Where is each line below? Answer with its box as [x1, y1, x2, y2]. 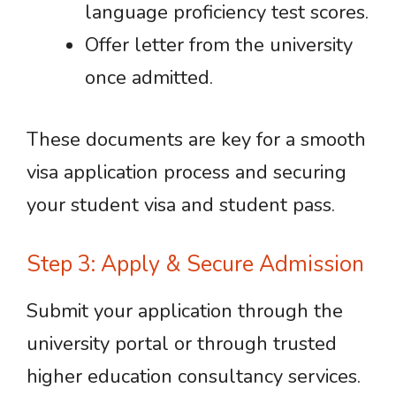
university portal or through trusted [27, 331, 337, 357]
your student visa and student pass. [27, 192, 335, 218]
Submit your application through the [27, 298, 343, 324]
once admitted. [85, 65, 213, 91]
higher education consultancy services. [27, 363, 361, 390]
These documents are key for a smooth [27, 126, 366, 153]
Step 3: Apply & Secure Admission [27, 249, 364, 279]
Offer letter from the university [85, 32, 353, 58]
